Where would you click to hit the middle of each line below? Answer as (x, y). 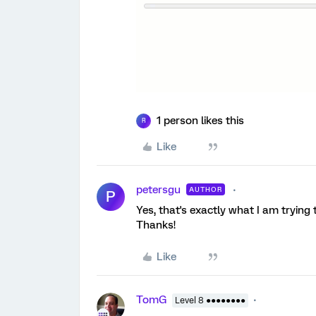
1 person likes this (200, 120)
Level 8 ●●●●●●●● (210, 300)
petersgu (158, 189)
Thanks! (156, 225)
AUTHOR (206, 189)
